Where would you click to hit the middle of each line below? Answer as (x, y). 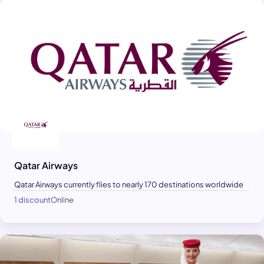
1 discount (32, 199)
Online (62, 199)
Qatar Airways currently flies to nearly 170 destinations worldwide (129, 184)
